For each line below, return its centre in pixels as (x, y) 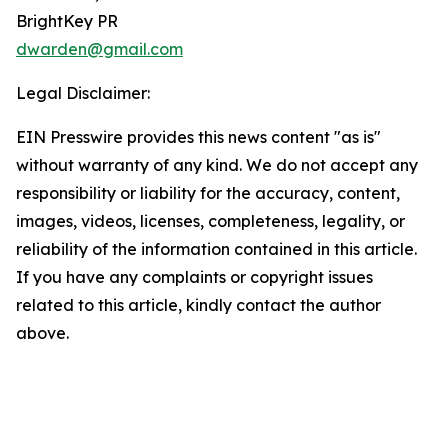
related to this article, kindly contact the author (198, 305)
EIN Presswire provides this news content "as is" (198, 137)
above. (42, 333)
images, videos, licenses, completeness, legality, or (210, 221)
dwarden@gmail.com (99, 49)
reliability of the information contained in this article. (216, 249)
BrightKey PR (67, 21)
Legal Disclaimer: (83, 93)
